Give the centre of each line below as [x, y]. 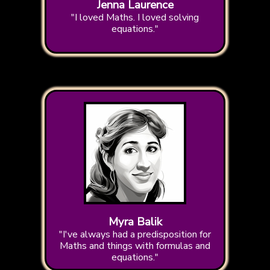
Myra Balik [135, 222]
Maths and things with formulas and [135, 246]
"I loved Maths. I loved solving [135, 18]
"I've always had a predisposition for [135, 235]
